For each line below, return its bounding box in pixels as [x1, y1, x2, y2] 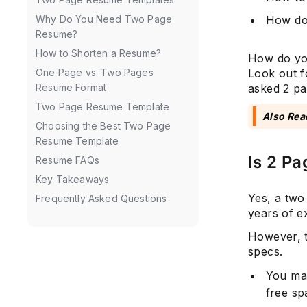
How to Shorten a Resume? [36, 47, 162, 59]
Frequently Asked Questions [36, 193, 167, 204]
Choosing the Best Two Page [36, 120, 171, 132]
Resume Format [36, 82, 107, 93]
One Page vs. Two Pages [36, 66, 153, 78]
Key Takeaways [36, 173, 110, 185]
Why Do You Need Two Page [36, 13, 173, 25]
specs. [248, 245, 283, 259]
